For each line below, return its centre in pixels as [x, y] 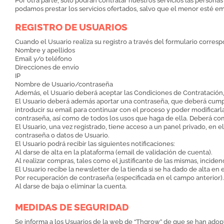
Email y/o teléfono [43, 59]
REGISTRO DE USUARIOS [71, 27]
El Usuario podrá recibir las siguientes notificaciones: [95, 144]
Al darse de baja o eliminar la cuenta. [71, 186]
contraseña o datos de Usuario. [62, 135]
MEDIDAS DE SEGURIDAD [72, 207]
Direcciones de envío [47, 67]
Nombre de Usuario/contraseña [64, 84]
